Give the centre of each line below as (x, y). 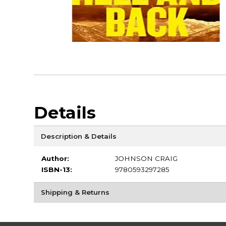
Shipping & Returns (75, 192)
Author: (55, 159)
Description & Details (78, 136)
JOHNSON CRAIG (146, 159)
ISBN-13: (56, 170)
